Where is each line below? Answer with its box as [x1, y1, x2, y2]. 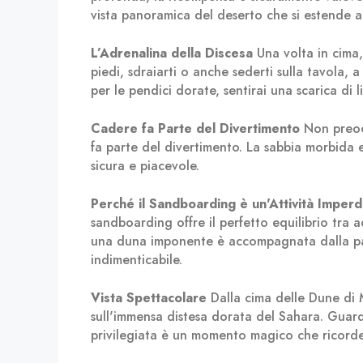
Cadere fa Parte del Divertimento [91, 119, 300, 138]
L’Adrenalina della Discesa [91, 44, 253, 62]
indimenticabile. [91, 250, 182, 269]
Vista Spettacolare [91, 288, 207, 307]
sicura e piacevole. [91, 156, 199, 175]
